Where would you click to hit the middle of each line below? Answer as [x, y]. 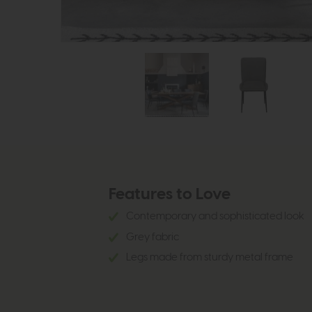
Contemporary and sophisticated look [215, 217]
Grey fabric [153, 237]
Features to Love [169, 195]
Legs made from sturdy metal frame [210, 258]
